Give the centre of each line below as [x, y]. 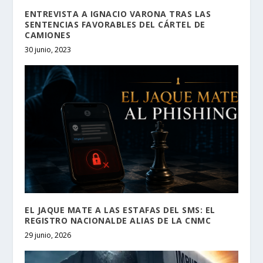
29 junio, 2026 [48, 235]
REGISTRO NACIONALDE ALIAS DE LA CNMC [118, 220]
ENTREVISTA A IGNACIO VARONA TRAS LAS [118, 14]
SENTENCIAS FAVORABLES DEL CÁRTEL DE [115, 24]
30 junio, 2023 [48, 49]
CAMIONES [48, 35]
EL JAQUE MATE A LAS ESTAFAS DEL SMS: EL [120, 210]
